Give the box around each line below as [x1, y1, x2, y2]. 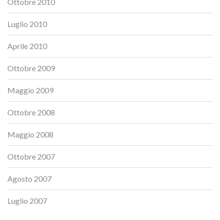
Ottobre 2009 [7, 63, 55, 73]
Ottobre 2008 [7, 107, 55, 117]
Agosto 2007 [7, 173, 52, 183]
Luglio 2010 [7, 19, 47, 28]
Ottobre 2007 [7, 151, 55, 161]
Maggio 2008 [7, 129, 54, 139]
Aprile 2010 [7, 41, 47, 51]
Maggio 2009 [7, 85, 54, 95]
